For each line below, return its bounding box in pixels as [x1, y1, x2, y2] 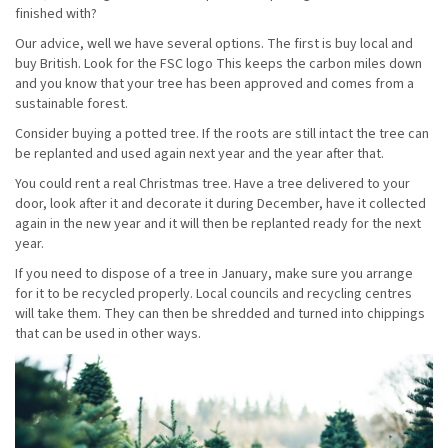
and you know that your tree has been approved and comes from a [15, 73, 414, 94]
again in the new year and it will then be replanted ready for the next [15, 213, 421, 234]
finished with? [15, 3, 97, 24]
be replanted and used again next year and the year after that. [15, 143, 384, 164]
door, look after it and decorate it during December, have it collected [15, 193, 426, 214]
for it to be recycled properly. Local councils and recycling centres [15, 283, 412, 304]
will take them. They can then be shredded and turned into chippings [15, 303, 425, 324]
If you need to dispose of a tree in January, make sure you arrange [15, 263, 413, 284]
